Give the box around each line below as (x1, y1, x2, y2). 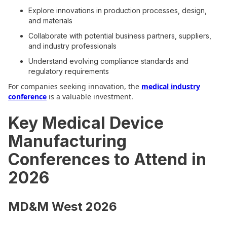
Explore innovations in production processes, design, (28, 6, 207, 15)
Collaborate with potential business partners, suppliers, (28, 31, 211, 40)
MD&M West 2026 (8, 199, 117, 214)
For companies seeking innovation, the (8, 82, 141, 91)
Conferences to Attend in (8, 149, 206, 169)
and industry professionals (28, 42, 117, 50)
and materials (28, 16, 72, 25)
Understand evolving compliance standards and (28, 57, 188, 65)
